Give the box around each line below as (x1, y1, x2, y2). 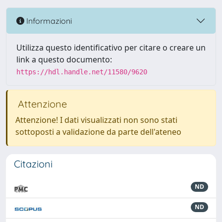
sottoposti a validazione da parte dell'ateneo (15, 126, 181, 137)
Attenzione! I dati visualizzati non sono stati (15, 114, 177, 125)
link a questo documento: (16, 54, 112, 65)
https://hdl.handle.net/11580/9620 (16, 68, 147, 76)
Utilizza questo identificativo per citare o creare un (16, 42, 206, 53)
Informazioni (24, 15, 72, 26)
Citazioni (14, 158, 53, 170)
